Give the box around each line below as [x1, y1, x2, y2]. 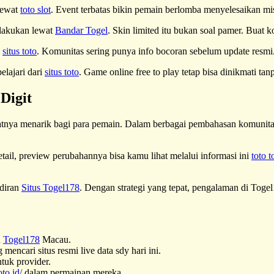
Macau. [40, 234, 71, 245]
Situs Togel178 [21, 182, 80, 193]
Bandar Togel [55, 24, 108, 35]
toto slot [20, 4, 51, 15]
